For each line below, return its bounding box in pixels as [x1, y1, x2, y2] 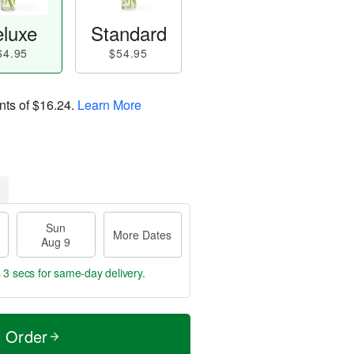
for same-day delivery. [35, 265, 145, 281]
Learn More [77, 95, 141, 114]
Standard [90, 19, 167, 47]
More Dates [113, 227, 172, 243]
